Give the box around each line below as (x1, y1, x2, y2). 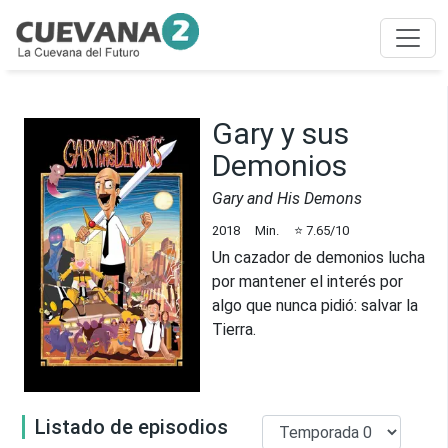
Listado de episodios (35, 415, 228, 439)
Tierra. (212, 320, 256, 339)
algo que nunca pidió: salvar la (212, 296, 418, 315)
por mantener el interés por (212, 272, 403, 291)
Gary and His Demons (212, 189, 362, 208)
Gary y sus (212, 116, 349, 151)
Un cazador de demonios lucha (212, 248, 425, 267)
